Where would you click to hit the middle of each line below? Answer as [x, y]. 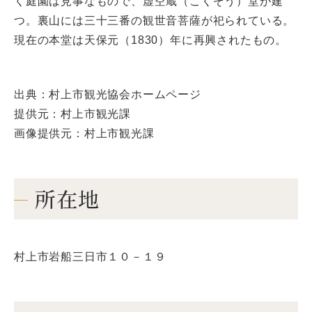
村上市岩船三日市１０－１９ [90, 256]
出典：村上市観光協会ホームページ [108, 94]
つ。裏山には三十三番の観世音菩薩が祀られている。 [155, 20]
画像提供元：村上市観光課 [84, 133]
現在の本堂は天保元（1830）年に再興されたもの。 [150, 40]
